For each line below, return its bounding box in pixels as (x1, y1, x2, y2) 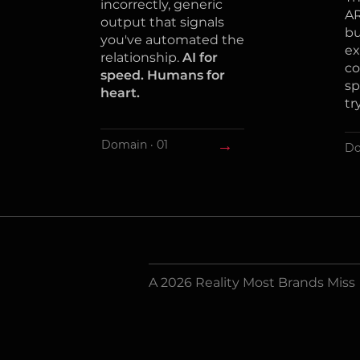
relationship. (100, 50, 182, 65)
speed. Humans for (100, 67, 225, 83)
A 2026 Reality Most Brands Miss (149, 275, 355, 290)
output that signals (100, 14, 224, 30)
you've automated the (100, 32, 244, 47)
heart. (100, 85, 140, 100)
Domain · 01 (100, 137, 168, 152)
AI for (182, 50, 218, 65)
